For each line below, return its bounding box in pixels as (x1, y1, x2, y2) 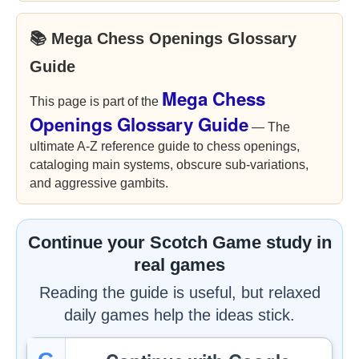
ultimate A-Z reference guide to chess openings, (30, 139, 300, 153)
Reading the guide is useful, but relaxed (38, 284, 321, 301)
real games (134, 255, 225, 275)
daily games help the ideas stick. (64, 306, 295, 324)
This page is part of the (30, 95, 162, 108)
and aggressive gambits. (30, 176, 168, 190)
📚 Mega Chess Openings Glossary (30, 30, 296, 47)
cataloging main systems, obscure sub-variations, (30, 158, 309, 171)
